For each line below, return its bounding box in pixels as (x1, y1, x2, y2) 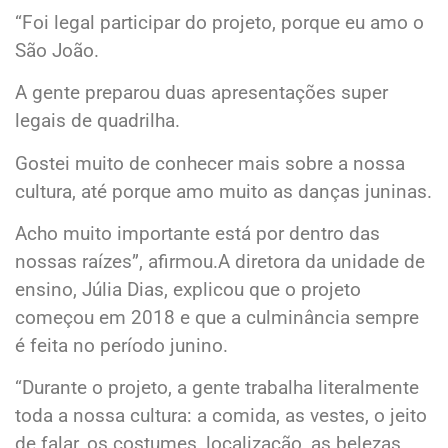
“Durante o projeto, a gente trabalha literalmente (15, 376, 419, 400)
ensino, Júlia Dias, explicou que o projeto (15, 278, 361, 302)
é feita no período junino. (15, 334, 228, 358)
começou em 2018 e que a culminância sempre (15, 306, 419, 330)
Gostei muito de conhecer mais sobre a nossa (15, 151, 405, 175)
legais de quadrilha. (15, 109, 180, 133)
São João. (15, 38, 99, 62)
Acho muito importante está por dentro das (15, 222, 380, 246)
